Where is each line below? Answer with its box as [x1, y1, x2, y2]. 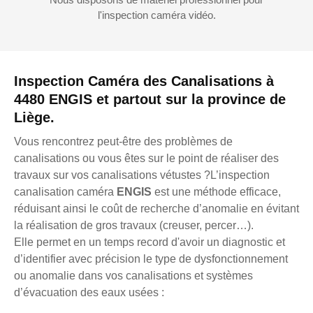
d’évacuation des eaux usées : [14, 286, 164, 298]
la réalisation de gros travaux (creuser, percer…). [14, 219, 254, 231]
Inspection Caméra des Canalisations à [14, 73, 274, 89]
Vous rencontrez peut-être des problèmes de [14, 135, 233, 147]
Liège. [14, 109, 54, 125]
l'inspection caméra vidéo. [97, 8, 216, 21]
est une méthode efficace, [154, 185, 281, 198]
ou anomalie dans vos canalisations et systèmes [14, 269, 253, 282]
